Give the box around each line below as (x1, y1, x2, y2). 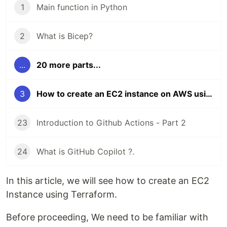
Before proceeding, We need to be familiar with (6, 212, 208, 222)
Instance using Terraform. (6, 189, 117, 200)
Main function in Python (36, 2, 127, 12)
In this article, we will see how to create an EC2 (6, 175, 209, 186)
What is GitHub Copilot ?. (36, 146, 134, 157)
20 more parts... (36, 60, 101, 70)
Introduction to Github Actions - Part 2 (36, 118, 186, 128)
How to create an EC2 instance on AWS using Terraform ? (206, 89, 212, 99)
